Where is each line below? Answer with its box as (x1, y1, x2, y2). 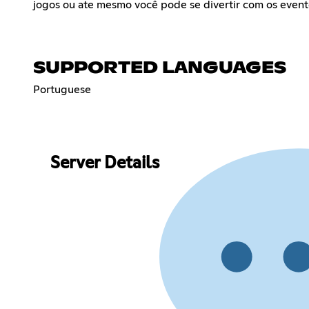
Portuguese (33, 83, 91, 95)
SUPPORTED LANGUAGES (33, 59, 286, 77)
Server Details (50, 155, 159, 172)
